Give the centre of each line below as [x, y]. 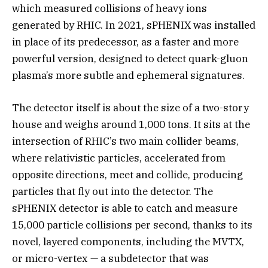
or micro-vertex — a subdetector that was [110, 259]
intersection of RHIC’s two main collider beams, [125, 141]
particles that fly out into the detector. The [112, 192]
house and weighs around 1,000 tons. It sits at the [131, 125]
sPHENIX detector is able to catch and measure [125, 208]
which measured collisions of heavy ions [109, 9]
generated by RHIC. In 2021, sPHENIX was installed [134, 25]
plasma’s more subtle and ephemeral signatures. [128, 76]
